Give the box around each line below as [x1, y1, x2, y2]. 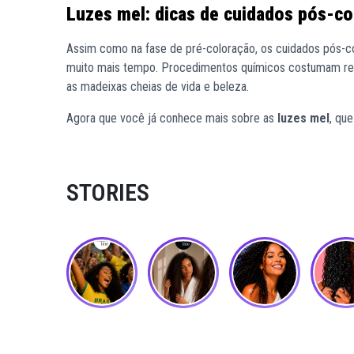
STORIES [66, 178, 149, 206]
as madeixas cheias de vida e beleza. [66, 78, 249, 94]
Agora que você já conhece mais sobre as [66, 110, 277, 126]
